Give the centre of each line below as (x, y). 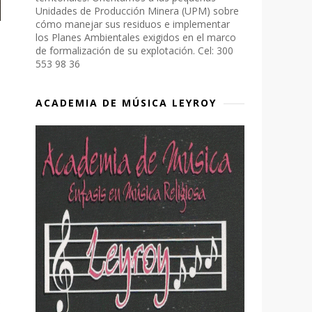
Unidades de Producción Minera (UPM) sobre (137, 11)
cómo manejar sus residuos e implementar (133, 24)
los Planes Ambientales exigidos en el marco (136, 37)
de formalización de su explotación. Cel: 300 (134, 50)
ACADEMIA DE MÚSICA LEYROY (126, 103)
